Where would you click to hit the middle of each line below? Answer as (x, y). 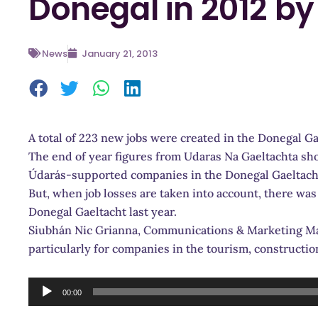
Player (45, 304)
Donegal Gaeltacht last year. (103, 211)
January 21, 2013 (120, 54)
